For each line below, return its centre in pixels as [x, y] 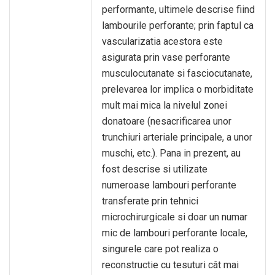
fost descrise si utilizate [155, 169]
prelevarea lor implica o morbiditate [178, 89]
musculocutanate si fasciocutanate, [177, 73]
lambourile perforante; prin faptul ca [178, 25]
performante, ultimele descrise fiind [178, 10]
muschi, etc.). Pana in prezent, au [171, 153]
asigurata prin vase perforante [166, 57]
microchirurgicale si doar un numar [175, 217]
